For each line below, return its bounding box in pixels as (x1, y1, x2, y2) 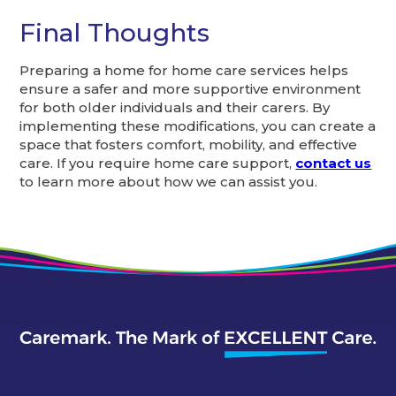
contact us (295, 154, 372, 171)
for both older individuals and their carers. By (19, 98, 331, 116)
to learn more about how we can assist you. (19, 172, 318, 190)
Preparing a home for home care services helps (19, 61, 349, 79)
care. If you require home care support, (19, 154, 296, 171)
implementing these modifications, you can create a (19, 117, 377, 134)
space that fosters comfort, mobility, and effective (19, 135, 358, 153)
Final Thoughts (19, 17, 210, 48)
